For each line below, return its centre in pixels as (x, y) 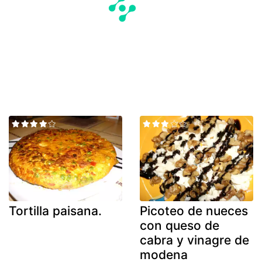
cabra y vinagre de (194, 240)
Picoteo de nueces (194, 211)
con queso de (180, 225)
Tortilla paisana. (55, 211)
